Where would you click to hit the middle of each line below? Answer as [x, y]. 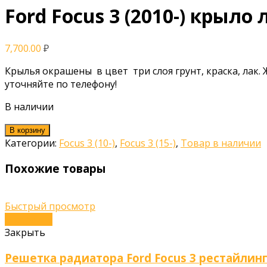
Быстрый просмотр [50, 207]
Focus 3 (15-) [148, 143]
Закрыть [25, 233]
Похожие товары [55, 168]
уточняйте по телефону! [61, 84]
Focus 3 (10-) [87, 143]
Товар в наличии [221, 143]
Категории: [32, 143]
